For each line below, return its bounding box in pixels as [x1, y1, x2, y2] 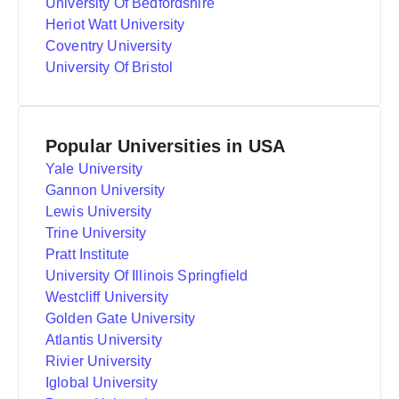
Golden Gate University [45, 311, 196, 326]
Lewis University [45, 204, 152, 219]
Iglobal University [45, 375, 158, 390]
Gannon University [45, 183, 166, 198]
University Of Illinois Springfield [45, 268, 248, 283]
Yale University [45, 161, 143, 176]
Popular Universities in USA [45, 136, 286, 156]
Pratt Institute [45, 247, 130, 262]
